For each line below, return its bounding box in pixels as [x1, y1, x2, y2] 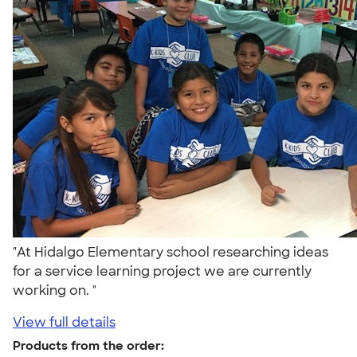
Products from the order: [13, 337, 164, 354]
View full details [13, 313, 116, 331]
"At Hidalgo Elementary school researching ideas [13, 243, 328, 261]
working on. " [13, 281, 103, 299]
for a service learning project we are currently [13, 262, 312, 280]
